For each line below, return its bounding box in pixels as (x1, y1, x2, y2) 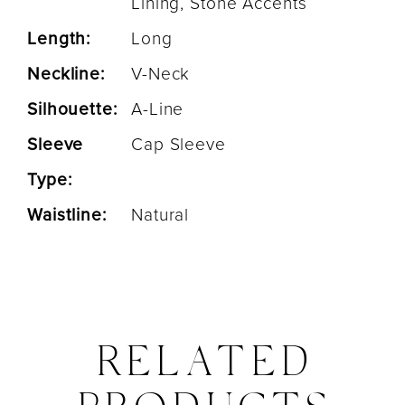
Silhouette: (27, 96, 118, 123)
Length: (27, 25, 91, 52)
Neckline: (27, 61, 106, 88)
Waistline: (27, 202, 107, 229)
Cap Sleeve (131, 131, 226, 158)
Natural (131, 202, 190, 229)
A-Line (131, 96, 184, 123)
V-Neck (131, 61, 191, 88)
